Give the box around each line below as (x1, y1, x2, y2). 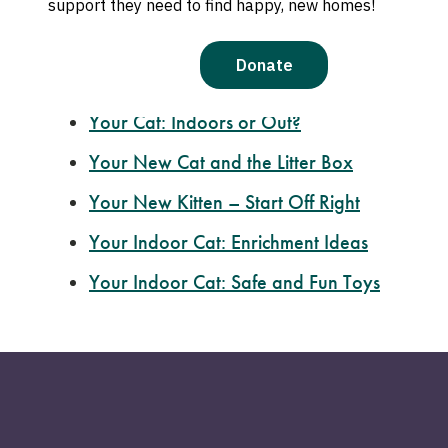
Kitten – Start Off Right (177, 190, 360, 214)
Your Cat (89, 110, 161, 134)
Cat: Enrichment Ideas (193, 230, 368, 254)
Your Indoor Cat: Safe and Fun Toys (89, 270, 380, 294)
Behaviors (194, 30, 274, 54)
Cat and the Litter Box (177, 150, 353, 174)
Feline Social (89, 30, 194, 54)
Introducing (89, 70, 186, 94)
